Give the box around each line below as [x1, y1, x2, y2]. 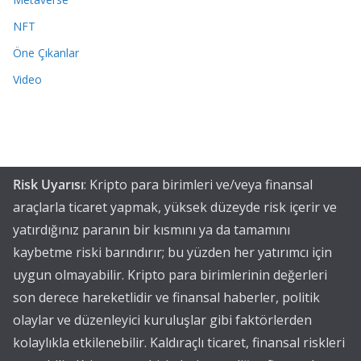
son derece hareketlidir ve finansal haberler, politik [13, 288, 320, 306]
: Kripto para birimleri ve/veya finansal [84, 176, 313, 193]
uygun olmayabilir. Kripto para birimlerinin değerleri [13, 266, 327, 284]
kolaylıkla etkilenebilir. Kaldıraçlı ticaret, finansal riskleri [13, 334, 345, 351]
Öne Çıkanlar [13, 44, 79, 60]
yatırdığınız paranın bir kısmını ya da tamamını [13, 221, 290, 239]
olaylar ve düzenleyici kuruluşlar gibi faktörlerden [13, 311, 312, 329]
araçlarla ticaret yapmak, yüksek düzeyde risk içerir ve [13, 198, 337, 216]
